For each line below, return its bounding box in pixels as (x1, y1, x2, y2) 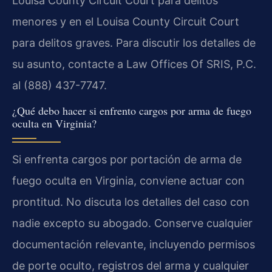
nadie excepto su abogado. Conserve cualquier (12, 216, 253, 229)
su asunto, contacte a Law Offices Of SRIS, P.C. (12, 57, 256, 70)
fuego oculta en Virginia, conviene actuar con (12, 174, 245, 187)
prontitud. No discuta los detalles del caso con (12, 195, 250, 208)
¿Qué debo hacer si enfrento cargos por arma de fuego (12, 103, 251, 118)
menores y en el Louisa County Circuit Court (12, 15, 239, 28)
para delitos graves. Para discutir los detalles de (12, 36, 256, 49)
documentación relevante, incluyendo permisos (12, 237, 255, 251)
